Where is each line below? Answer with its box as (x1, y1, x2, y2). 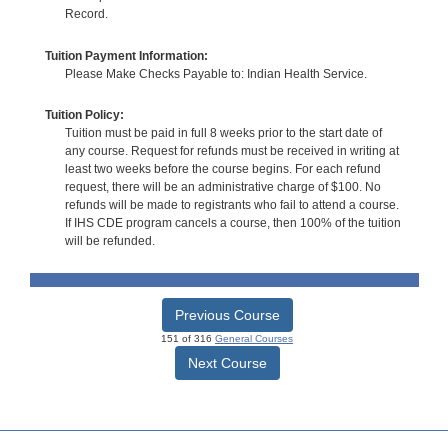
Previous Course (174, 307, 280, 324)
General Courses (215, 333, 293, 345)
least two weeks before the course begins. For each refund (64, 162, 381, 177)
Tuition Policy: (44, 108, 124, 123)
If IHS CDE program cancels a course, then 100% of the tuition (64, 216, 401, 231)
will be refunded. (64, 234, 155, 249)
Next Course (187, 355, 267, 372)
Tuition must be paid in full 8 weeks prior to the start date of (64, 126, 382, 141)
